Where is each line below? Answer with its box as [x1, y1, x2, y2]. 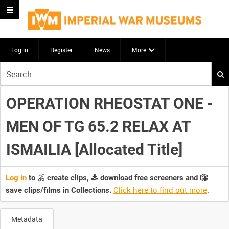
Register [50, 45, 73, 54]
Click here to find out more [113, 185, 207, 195]
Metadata [11, 214, 42, 224]
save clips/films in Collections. [6, 186, 111, 195]
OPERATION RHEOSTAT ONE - [6, 94, 213, 112]
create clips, [45, 173, 91, 183]
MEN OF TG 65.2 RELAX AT [6, 117, 191, 135]
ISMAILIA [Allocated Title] [6, 140, 182, 158]
